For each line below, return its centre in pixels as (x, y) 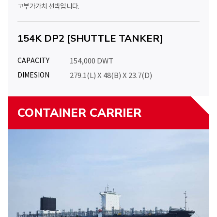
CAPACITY (33, 61)
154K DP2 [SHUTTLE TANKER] (90, 39)
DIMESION (33, 75)
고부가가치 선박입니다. (48, 7)
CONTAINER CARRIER (79, 113)
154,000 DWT (92, 61)
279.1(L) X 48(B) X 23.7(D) (111, 76)
